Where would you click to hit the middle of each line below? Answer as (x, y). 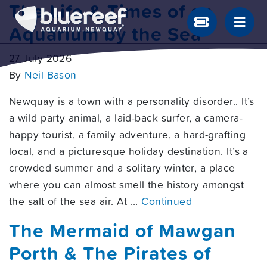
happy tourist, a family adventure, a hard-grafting (128, 135)
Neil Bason (51, 75)
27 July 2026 (41, 58)
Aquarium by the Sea (105, 34)
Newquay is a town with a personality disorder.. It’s (132, 101)
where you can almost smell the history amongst (127, 185)
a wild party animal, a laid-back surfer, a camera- (126, 118)
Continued (167, 201)
